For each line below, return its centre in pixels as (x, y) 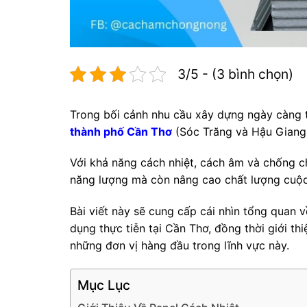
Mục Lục (104, 285)
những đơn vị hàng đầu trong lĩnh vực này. (180, 246)
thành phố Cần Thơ (121, 131)
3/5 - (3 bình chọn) (235, 74)
